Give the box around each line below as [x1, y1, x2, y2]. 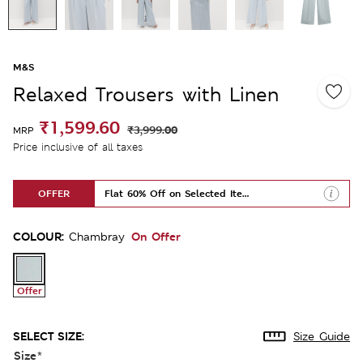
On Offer [131, 228, 181, 244]
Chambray [69, 228, 125, 244]
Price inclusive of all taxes [13, 139, 143, 154]
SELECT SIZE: [13, 327, 84, 344]
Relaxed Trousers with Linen [13, 81, 279, 107]
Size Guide [293, 328, 350, 344]
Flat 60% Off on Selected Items [104, 186, 256, 200]
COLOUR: [13, 228, 64, 244]
